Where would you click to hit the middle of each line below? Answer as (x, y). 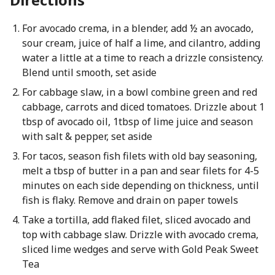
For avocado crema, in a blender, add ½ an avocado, (137, 28)
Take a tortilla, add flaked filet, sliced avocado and (136, 220)
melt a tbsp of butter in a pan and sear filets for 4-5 (140, 171)
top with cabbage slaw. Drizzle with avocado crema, (140, 234)
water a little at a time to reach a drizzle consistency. (142, 58)
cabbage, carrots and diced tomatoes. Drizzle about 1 (143, 107)
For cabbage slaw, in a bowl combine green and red (139, 92)
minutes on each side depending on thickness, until (140, 185)
